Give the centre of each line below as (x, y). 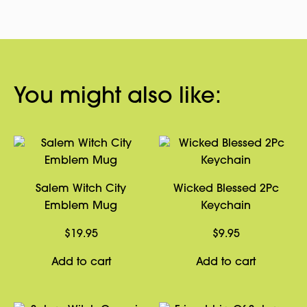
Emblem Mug (81, 206)
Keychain (226, 206)
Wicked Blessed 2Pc (226, 189)
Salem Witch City (81, 189)
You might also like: (118, 97)
